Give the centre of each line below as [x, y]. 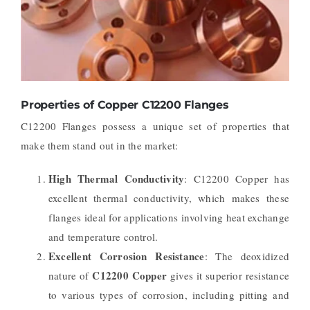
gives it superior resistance [228, 276]
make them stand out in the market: [99, 146]
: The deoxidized [247, 256]
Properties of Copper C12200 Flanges [125, 104]
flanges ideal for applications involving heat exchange [169, 218]
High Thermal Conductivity [116, 179]
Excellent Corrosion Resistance [126, 256]
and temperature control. [103, 237]
